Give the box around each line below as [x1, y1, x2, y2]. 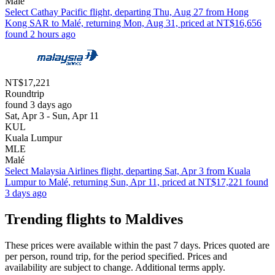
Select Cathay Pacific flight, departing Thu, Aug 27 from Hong [5, 7, 249, 18]
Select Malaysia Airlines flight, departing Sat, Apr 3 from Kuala [5, 166, 250, 177]
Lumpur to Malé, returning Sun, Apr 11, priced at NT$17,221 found [5, 177, 268, 188]
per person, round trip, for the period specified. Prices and [5, 251, 227, 262]
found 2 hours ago [5, 29, 76, 40]
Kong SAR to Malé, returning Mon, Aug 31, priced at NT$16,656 [5, 18, 261, 29]
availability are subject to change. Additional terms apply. [5, 262, 225, 273]
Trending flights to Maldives [5, 211, 183, 228]
